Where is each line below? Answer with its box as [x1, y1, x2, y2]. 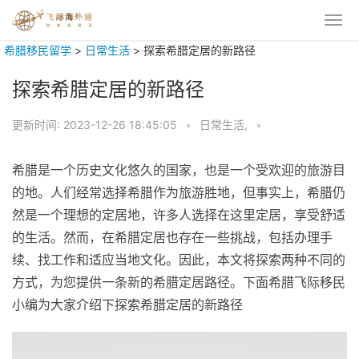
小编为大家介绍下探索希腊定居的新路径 [12, 296, 243, 313]
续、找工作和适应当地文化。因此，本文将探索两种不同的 [12, 252, 345, 268]
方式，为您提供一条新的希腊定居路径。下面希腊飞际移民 [12, 274, 345, 290]
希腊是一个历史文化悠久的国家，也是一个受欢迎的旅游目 [12, 162, 345, 178]
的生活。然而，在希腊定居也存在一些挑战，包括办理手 [12, 229, 333, 245]
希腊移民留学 [4, 43, 71, 57]
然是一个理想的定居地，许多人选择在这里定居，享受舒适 [12, 207, 345, 223]
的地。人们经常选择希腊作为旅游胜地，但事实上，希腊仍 [12, 184, 345, 200]
